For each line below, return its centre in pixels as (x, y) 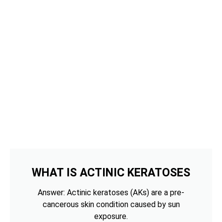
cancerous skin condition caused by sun (111, 204)
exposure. (111, 216)
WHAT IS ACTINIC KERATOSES (111, 172)
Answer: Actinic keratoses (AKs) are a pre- (111, 192)
